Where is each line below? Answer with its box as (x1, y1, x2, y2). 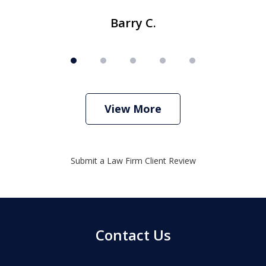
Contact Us (95, 225, 171, 245)
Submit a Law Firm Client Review (70, 155, 196, 167)
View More (104, 102, 161, 116)
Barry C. (110, 15, 156, 31)
